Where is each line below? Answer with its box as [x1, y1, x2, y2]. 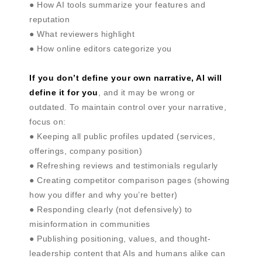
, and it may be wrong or [98, 88, 195, 97]
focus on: [29, 117, 66, 126]
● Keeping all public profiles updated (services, [29, 132, 215, 141]
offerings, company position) [29, 146, 142, 156]
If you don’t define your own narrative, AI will [29, 73, 222, 82]
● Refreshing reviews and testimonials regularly [29, 161, 218, 170]
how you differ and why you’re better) [29, 190, 178, 199]
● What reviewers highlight [29, 29, 135, 39]
